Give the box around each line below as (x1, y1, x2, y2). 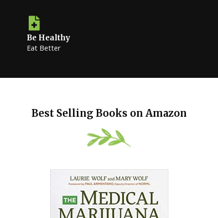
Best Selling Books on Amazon (31, 107, 187, 119)
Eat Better (27, 42, 61, 53)
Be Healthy (27, 33, 70, 42)
